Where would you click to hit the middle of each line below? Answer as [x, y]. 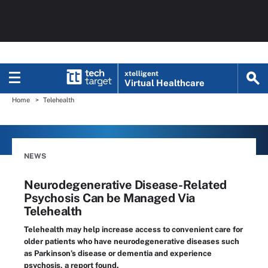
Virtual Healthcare [165, 83]
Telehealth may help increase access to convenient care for [133, 229]
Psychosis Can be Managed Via [109, 198]
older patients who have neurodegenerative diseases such [132, 241]
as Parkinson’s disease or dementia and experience [118, 253]
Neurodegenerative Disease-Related [125, 185]
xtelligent [142, 74]
